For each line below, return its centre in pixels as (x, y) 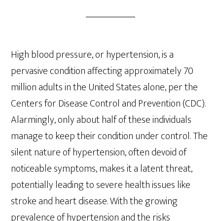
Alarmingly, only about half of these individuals (101, 120)
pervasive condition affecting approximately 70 (102, 71)
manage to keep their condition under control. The (110, 136)
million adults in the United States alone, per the (105, 87)
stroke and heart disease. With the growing (94, 201)
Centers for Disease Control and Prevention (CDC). (109, 104)
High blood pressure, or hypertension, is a (92, 55)
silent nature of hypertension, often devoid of (99, 152)
